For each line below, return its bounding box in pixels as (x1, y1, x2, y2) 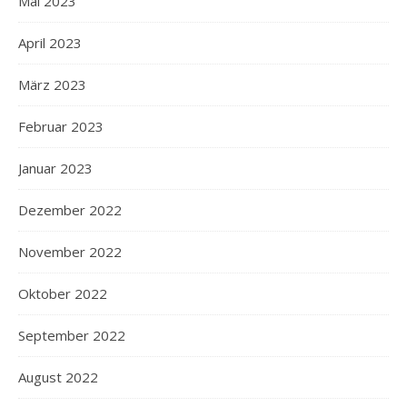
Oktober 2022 (18, 283, 107, 303)
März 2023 (18, 74, 86, 94)
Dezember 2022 (18, 200, 122, 219)
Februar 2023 (18, 116, 104, 135)
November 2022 (18, 242, 122, 261)
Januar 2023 (18, 158, 93, 177)
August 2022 (18, 367, 98, 386)
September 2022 (18, 325, 125, 344)
